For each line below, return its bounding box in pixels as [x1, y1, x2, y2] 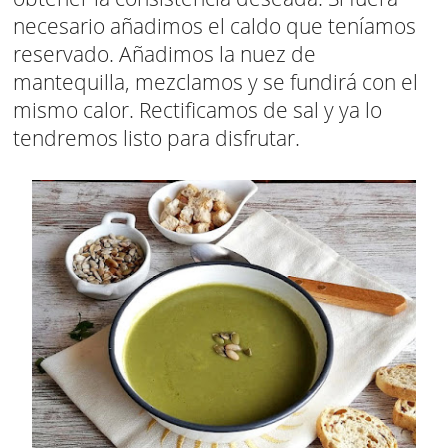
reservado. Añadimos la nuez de [13, 40, 316, 69]
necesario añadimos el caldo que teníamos [13, 12, 416, 41]
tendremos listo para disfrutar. [13, 124, 300, 153]
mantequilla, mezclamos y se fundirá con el [13, 68, 418, 97]
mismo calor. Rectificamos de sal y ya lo [13, 96, 382, 125]
